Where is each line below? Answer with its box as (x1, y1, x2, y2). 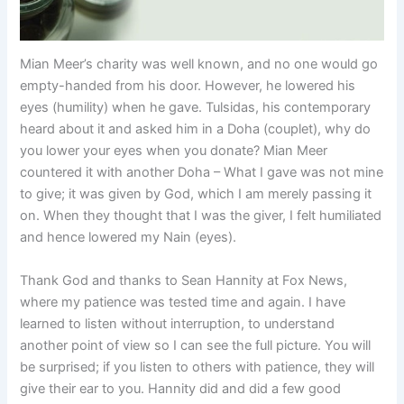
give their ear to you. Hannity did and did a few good (20, 380, 342, 397)
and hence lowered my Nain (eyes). (20, 229, 237, 246)
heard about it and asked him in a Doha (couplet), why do (20, 121, 372, 138)
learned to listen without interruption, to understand (20, 315, 335, 332)
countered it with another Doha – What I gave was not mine (20, 164, 384, 181)
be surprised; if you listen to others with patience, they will (20, 358, 375, 375)
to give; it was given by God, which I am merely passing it (20, 186, 372, 203)
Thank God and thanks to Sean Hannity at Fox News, (20, 271, 348, 289)
